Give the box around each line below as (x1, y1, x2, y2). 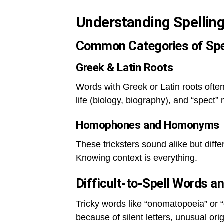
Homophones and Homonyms (76, 118, 219, 132)
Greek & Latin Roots (76, 61, 173, 74)
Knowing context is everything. (76, 153, 197, 163)
